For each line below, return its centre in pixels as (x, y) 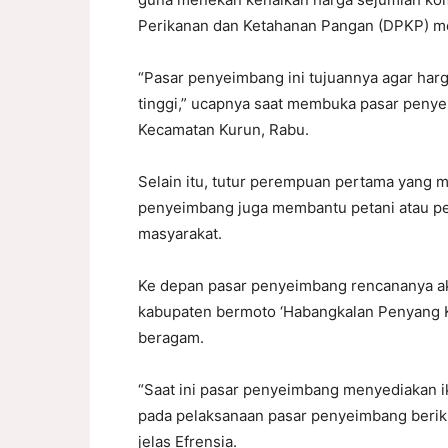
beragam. (171, 337)
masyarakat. (180, 233)
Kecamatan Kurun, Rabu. (223, 129)
